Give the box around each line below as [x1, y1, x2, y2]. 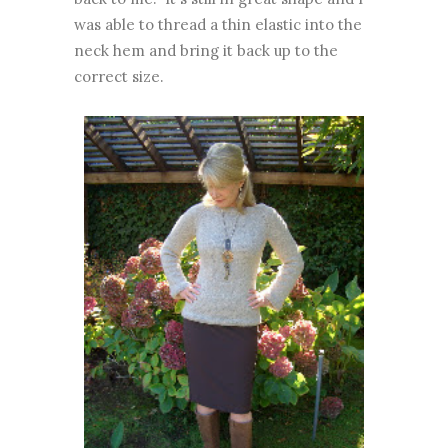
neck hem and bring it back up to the [74, 41, 338, 61]
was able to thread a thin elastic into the [74, 15, 362, 35]
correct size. [74, 67, 164, 87]
